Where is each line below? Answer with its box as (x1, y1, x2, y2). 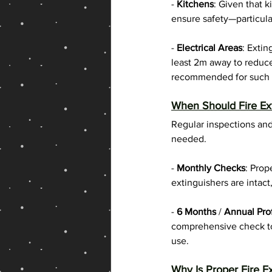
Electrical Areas (177, 42, 242, 53)
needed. (171, 134, 206, 144)
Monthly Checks (177, 163, 245, 174)
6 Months (174, 206, 216, 217)
